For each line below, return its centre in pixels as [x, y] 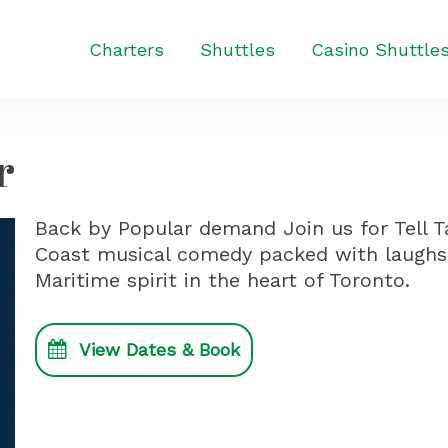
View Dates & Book [159, 349]
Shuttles [237, 49]
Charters [126, 49]
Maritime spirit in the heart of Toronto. [222, 280]
